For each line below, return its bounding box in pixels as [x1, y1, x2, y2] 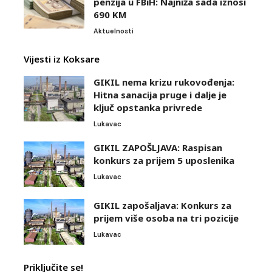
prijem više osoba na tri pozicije [93, 212, 239, 225]
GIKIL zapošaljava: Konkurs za [93, 199, 231, 212]
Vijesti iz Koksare [24, 53, 100, 66]
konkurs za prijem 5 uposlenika [93, 154, 234, 167]
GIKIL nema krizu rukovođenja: [93, 76, 234, 89]
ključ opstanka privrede [93, 101, 202, 114]
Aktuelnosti [93, 27, 134, 36]
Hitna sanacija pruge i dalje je [93, 89, 226, 101]
